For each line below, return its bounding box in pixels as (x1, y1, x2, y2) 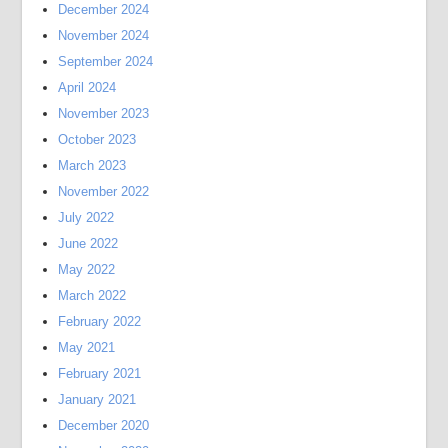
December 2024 (58, 2, 150, 17)
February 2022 (58, 314, 142, 329)
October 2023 (58, 132, 137, 147)
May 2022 (58, 262, 116, 277)
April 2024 (58, 80, 117, 95)
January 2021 (58, 392, 137, 407)
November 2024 (58, 28, 150, 43)
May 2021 (58, 340, 116, 355)
